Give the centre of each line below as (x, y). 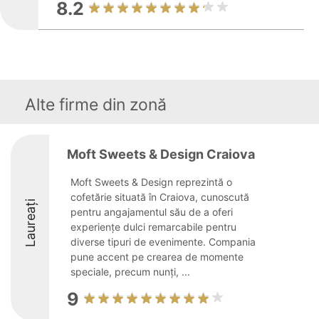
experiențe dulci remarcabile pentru (153, 227)
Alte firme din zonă (96, 105)
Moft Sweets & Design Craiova (161, 154)
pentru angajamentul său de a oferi (152, 212)
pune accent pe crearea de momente (157, 257)
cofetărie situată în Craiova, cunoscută (160, 197)
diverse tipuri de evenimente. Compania (163, 242)
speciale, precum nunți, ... (130, 272)
